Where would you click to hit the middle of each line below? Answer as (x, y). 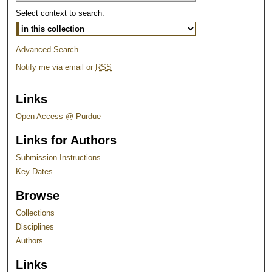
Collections (36, 212)
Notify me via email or (56, 67)
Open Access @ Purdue (59, 116)
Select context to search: (60, 13)
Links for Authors (66, 140)
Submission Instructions (59, 157)
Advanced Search (47, 50)
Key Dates (35, 171)
